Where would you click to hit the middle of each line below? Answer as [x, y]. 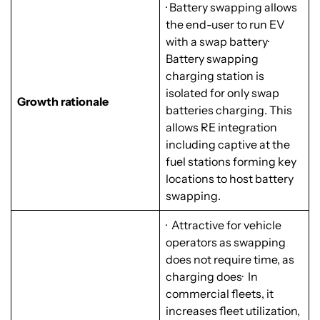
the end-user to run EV [225, 25]
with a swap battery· [217, 42]
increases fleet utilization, [233, 311]
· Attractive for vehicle [224, 225]
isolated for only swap [222, 93]
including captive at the [228, 145]
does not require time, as [230, 260]
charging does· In [212, 277]
